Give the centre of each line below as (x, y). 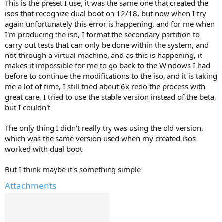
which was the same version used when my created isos (100, 138)
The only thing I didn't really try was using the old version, (104, 128)
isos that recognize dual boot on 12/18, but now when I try (106, 13)
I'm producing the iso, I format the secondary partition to (102, 34)
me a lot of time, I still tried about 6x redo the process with (105, 86)
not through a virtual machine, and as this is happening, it (104, 55)
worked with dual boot (44, 149)
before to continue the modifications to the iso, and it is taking (111, 76)
